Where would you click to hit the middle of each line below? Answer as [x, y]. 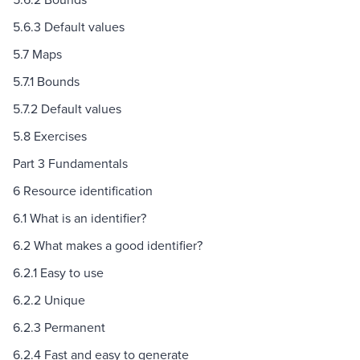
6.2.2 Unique [49, 300]
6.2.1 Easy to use [58, 273]
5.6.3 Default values [69, 27]
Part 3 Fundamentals [70, 164]
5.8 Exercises [50, 136]
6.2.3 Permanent [59, 327]
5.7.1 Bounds [46, 82]
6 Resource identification [83, 191]
